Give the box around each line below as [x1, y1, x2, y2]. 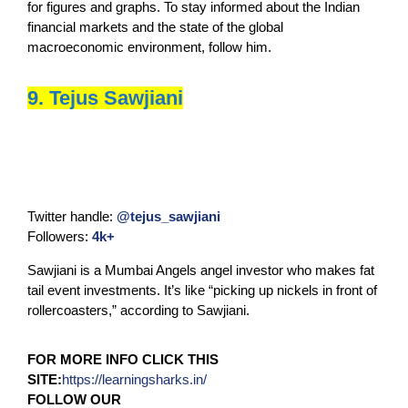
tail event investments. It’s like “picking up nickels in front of [27, 281, 377, 298]
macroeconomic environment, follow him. [27, 38, 271, 55]
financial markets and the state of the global [27, 18, 283, 35]
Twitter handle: [27, 208, 117, 224]
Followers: [27, 228, 92, 244]
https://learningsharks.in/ [62, 371, 207, 387]
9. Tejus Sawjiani [27, 86, 183, 109]
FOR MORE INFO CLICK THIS [27, 351, 219, 367]
